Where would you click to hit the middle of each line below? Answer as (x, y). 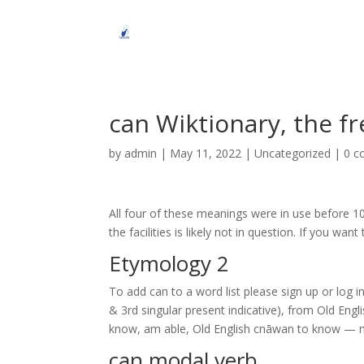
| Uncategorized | (293, 153)
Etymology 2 (169, 263)
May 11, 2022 (206, 153)
